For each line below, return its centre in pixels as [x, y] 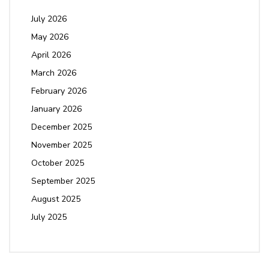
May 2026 [50, 37]
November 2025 [62, 145]
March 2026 [54, 73]
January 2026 [56, 109]
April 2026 [51, 55]
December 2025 [62, 127]
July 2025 [49, 217]
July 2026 [49, 19]
